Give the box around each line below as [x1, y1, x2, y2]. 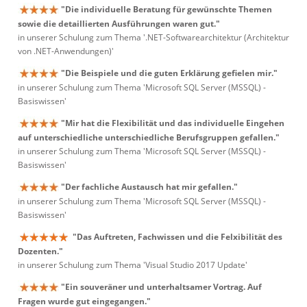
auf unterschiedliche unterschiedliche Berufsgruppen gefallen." [18, 132, 280, 144]
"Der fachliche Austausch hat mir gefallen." [61, 181, 238, 193]
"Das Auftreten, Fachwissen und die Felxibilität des [73, 231, 282, 243]
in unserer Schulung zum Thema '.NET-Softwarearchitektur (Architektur [18, 32, 289, 44]
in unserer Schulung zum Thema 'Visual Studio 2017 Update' [18, 259, 247, 271]
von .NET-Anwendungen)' [18, 45, 114, 58]
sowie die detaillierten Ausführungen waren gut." [18, 18, 220, 30]
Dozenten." [18, 245, 63, 258]
